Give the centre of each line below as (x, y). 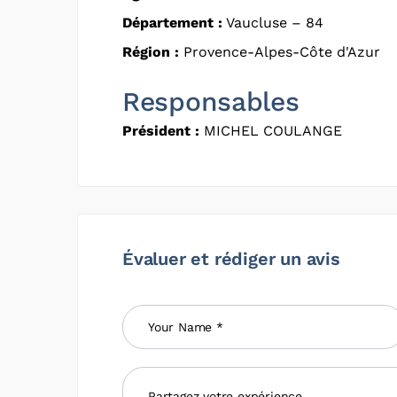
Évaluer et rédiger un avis (231, 258)
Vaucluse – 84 (273, 22)
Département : (172, 22)
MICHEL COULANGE (271, 130)
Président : (161, 130)
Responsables (211, 101)
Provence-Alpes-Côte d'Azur (280, 51)
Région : (151, 51)
